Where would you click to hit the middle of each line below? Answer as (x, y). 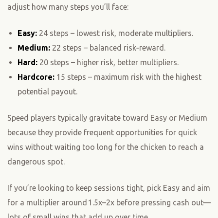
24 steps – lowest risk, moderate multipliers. (115, 33)
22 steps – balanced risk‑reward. (108, 48)
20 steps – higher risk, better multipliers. (108, 63)
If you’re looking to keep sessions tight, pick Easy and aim (109, 188)
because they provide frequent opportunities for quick (102, 133)
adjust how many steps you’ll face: (68, 7)
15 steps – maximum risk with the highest (128, 77)
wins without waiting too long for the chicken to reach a (106, 147)
